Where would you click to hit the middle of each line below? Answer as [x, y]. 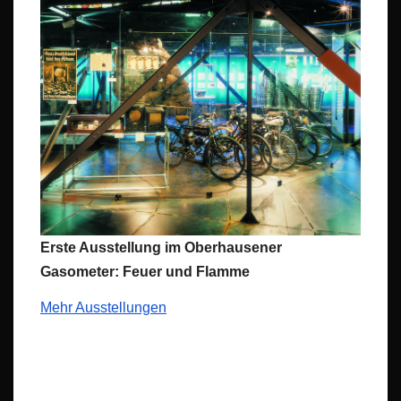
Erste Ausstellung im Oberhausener [161, 247]
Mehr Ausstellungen [103, 307]
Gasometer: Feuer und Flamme [145, 271]
